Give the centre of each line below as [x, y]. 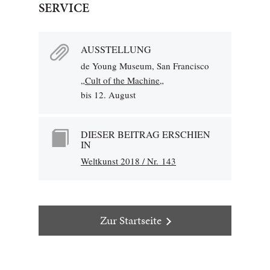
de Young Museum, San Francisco [145, 66]
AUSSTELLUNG [116, 49]
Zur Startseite [130, 220]
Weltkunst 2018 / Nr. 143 [128, 161]
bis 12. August [108, 95]
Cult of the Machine [122, 80]
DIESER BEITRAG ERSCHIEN [146, 134]
